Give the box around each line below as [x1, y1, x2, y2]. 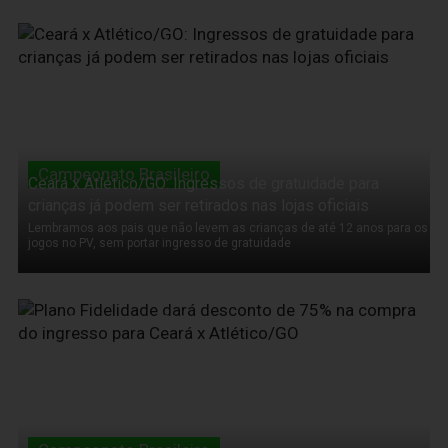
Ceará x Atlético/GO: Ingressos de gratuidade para [28, 174, 379, 193]
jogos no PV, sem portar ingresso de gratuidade [28, 235, 291, 250]
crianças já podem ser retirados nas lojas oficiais [28, 196, 369, 215]
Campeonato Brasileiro [38, 163, 210, 184]
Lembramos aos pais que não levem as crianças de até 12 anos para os [28, 220, 428, 235]
